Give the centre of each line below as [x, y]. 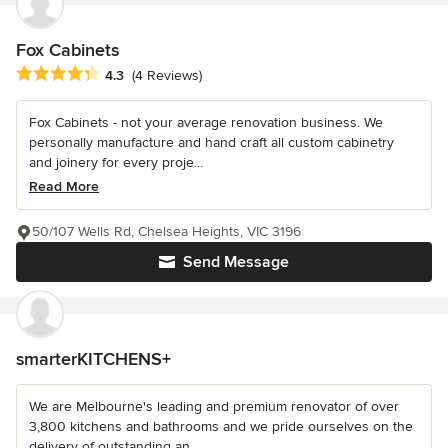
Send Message [236, 261]
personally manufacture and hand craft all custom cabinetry [211, 142]
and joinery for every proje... [116, 162]
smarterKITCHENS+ [93, 358]
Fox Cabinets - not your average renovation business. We [206, 122]
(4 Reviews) [167, 75]
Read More [64, 186]
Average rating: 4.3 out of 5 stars [128, 73]
